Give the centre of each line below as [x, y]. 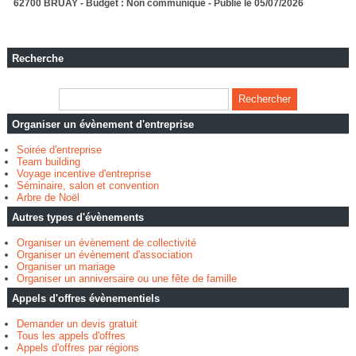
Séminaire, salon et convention [87, 186]
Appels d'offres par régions [77, 348]
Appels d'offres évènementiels [85, 299]
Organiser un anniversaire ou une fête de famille [126, 279]
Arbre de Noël [48, 198]
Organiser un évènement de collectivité [106, 243]
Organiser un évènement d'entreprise [103, 125]
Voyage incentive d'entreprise [83, 174]
